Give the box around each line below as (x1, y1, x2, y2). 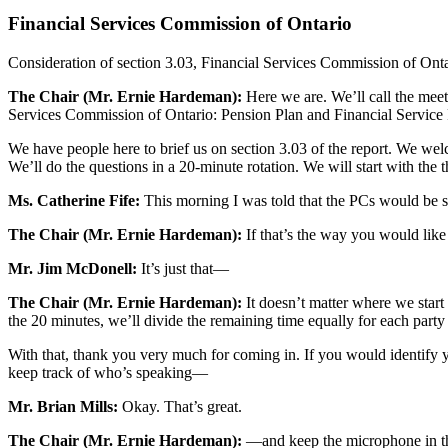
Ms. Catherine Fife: (8, 191, 140, 209)
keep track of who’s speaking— (8, 363, 208, 381)
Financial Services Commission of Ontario (8, 13, 352, 35)
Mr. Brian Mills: (8, 397, 118, 415)
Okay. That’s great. (118, 397, 242, 415)
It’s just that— (137, 259, 229, 277)
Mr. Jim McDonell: (8, 259, 137, 277)
